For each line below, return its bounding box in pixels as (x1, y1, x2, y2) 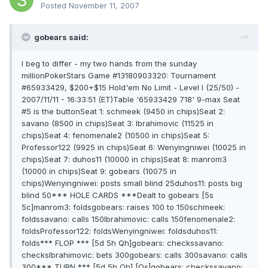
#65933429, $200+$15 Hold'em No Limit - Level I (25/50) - (22, 83, 239, 93)
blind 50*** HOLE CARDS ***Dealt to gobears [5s (22, 190, 214, 200)
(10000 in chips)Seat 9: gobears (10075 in (22, 166, 176, 176)
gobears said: (34, 32, 89, 42)
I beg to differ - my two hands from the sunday (22, 59, 197, 69)
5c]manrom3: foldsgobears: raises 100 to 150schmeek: (22, 202, 225, 212)
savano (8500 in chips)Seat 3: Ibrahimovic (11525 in (22, 118, 214, 129)
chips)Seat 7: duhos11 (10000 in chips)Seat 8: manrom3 (22, 154, 227, 165)
